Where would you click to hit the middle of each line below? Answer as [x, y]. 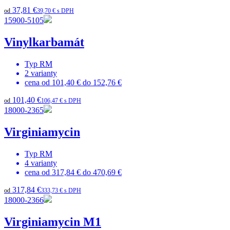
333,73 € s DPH [61, 190]
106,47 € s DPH [61, 100]
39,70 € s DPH [55, 11]
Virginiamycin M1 [53, 222]
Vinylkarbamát [44, 42]
